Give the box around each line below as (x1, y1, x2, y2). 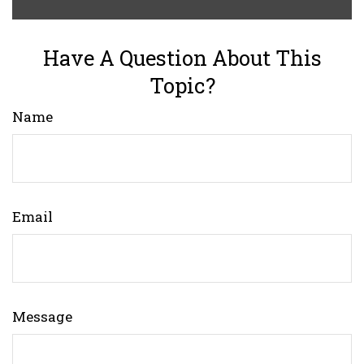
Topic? (149, 71, 215, 99)
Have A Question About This (42, 44, 322, 71)
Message (12, 307, 72, 326)
